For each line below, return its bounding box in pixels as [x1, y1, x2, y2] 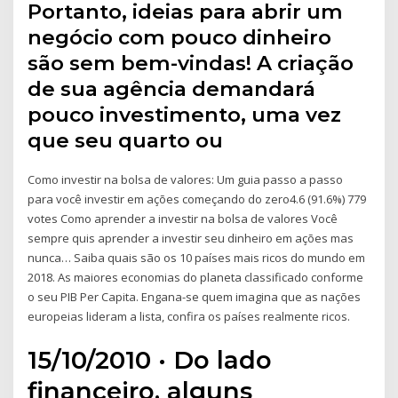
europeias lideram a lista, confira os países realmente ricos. [28, 308, 351, 325]
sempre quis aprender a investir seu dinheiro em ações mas [28, 230, 354, 247]
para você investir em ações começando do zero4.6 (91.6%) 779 [28, 191, 367, 208]
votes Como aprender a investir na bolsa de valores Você [28, 211, 338, 227]
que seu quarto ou [28, 128, 229, 154]
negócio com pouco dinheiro [28, 25, 332, 51]
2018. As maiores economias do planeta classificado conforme [28, 269, 364, 286]
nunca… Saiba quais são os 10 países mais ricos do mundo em [28, 250, 366, 267]
